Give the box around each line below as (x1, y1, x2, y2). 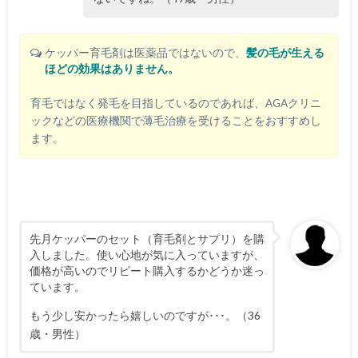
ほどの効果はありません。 (45, 62, 180, 76)
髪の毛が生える (246, 46, 325, 60)
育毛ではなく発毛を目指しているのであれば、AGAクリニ (30, 96, 322, 109)
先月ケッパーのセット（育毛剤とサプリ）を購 (29, 232, 265, 246)
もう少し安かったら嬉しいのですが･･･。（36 (29, 308, 261, 322)
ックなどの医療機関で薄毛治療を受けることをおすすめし (30, 113, 322, 127)
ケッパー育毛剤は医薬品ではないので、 (45, 46, 247, 60)
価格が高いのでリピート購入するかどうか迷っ (29, 264, 265, 278)
